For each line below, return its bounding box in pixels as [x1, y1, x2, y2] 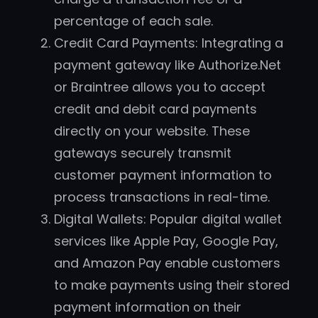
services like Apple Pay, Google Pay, [54, 232, 278, 251]
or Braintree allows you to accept [54, 78, 265, 97]
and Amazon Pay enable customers [54, 254, 280, 273]
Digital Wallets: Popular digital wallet [54, 210, 282, 229]
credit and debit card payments [54, 100, 257, 119]
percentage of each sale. [54, 12, 213, 31]
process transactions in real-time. [54, 188, 270, 207]
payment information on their [54, 298, 241, 317]
